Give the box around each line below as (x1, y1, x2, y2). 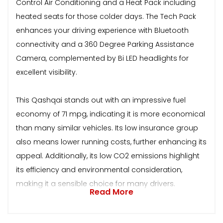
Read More (90, 186, 133, 198)
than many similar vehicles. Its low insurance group (16, 122, 198, 133)
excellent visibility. (16, 67, 77, 77)
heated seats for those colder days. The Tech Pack (16, 11, 196, 21)
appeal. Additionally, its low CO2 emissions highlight (16, 150, 200, 161)
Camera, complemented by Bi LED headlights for (16, 53, 189, 63)
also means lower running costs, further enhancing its (16, 136, 207, 147)
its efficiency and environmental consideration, (16, 164, 182, 175)
